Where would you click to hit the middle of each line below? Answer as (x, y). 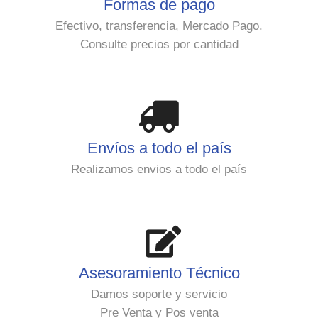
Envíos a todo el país (159, 148)
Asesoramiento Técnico (159, 273)
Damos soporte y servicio (159, 294)
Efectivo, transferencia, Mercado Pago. (159, 26)
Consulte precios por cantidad (159, 44)
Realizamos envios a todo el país (159, 169)
